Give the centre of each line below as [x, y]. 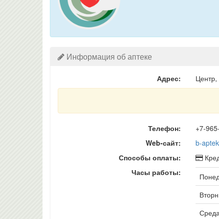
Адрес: [169, 78]
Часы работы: [156, 172]
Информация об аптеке [108, 56]
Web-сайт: [163, 143]
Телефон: [164, 128]
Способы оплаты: [150, 157]
